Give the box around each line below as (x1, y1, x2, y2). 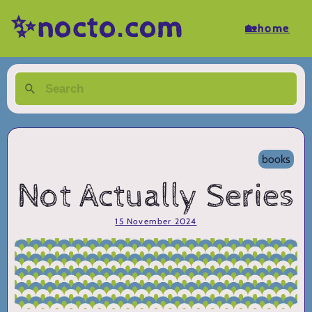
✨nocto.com (11, 10, 184, 46)
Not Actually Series (17, 177, 295, 217)
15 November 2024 (115, 216, 197, 227)
